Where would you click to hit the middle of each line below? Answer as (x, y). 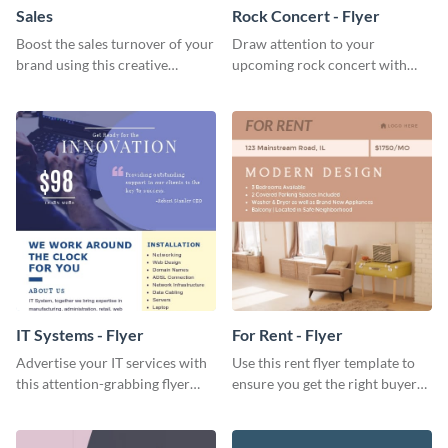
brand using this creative (92, 65)
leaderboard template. (84, 86)
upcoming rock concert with (319, 65)
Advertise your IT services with (111, 363)
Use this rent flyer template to (323, 363)
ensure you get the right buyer (324, 384)
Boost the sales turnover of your (115, 44)
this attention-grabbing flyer (103, 384)
